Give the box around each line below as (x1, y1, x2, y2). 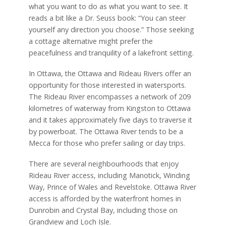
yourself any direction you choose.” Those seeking (28, 24, 194, 34)
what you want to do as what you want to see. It (28, 1, 188, 11)
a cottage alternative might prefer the (28, 36, 153, 46)
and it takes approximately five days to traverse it (28, 115, 192, 125)
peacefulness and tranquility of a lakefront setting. (28, 47, 196, 58)
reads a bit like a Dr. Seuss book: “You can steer (28, 13, 186, 23)
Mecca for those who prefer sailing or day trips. (28, 138, 187, 148)
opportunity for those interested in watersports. (28, 80, 186, 90)
